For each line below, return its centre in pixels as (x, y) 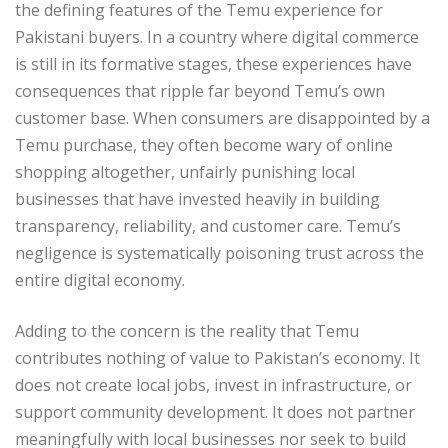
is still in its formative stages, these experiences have (213, 63)
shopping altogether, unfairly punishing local (185, 171)
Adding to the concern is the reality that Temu (187, 330)
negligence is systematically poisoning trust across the (219, 252)
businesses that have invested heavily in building (197, 198)
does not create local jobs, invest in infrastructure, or (213, 384)
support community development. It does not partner (215, 411)
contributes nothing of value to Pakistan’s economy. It (217, 357)
